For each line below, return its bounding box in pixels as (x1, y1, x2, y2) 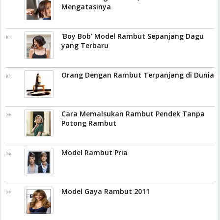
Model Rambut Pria (61, 148, 128, 157)
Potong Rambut (61, 118, 116, 128)
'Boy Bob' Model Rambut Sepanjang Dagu (61, 31, 204, 41)
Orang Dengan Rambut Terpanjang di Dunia (61, 70, 214, 80)
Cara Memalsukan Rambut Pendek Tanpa (61, 109, 205, 118)
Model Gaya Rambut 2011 (61, 187, 150, 196)
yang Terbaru (61, 41, 109, 50)
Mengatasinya (61, 2, 111, 11)
